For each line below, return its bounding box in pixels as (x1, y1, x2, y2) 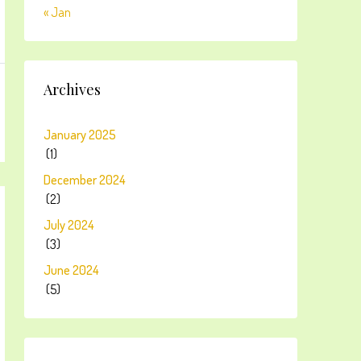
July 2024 (44, 217, 94, 233)
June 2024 (44, 262, 99, 278)
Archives (44, 80, 101, 99)
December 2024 (44, 172, 126, 188)
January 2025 (44, 127, 116, 143)
